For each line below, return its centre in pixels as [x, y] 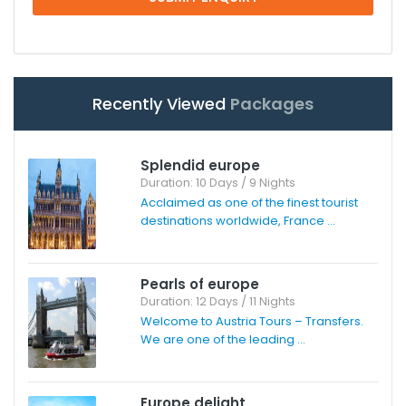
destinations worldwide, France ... [237, 220]
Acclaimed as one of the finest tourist [249, 202]
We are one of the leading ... [222, 339]
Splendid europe [200, 165]
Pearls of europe [199, 284]
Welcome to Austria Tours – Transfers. [251, 321]
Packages [272, 103]
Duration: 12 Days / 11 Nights [217, 301]
